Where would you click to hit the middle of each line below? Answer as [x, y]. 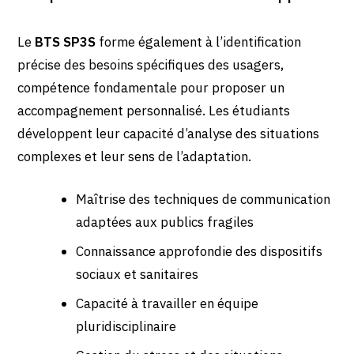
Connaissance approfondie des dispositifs [199, 252]
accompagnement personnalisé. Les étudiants [154, 110]
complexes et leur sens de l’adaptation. [135, 156]
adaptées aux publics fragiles [164, 222]
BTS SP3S [66, 41]
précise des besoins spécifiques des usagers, [151, 64]
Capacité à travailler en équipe [167, 304]
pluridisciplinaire [126, 327]
